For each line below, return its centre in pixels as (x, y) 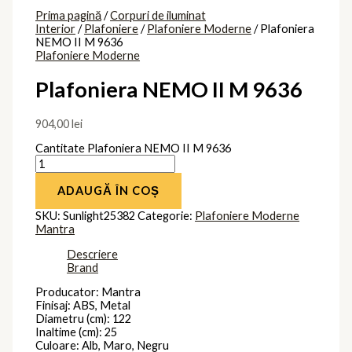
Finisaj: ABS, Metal (83, 306)
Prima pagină (69, 15)
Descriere (93, 254)
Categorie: (167, 216)
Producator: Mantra (88, 292)
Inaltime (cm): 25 (77, 332)
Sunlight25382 (99, 216)
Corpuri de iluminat (158, 15)
